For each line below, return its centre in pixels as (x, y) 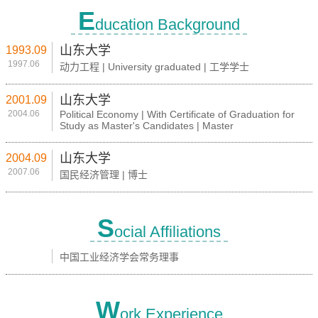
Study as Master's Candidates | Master (147, 126)
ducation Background (168, 24)
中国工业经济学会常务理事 (119, 257)
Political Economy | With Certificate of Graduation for (177, 114)
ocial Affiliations (168, 232)
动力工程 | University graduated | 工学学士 (154, 67)
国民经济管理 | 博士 (104, 175)
